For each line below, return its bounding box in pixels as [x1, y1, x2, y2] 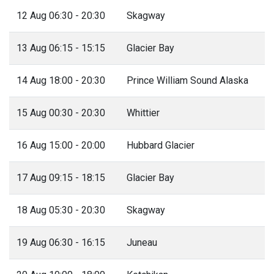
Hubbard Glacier [127, 139, 194, 151]
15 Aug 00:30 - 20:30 [17, 106, 105, 119]
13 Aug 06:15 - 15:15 [17, 42, 105, 54]
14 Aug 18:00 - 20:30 [17, 74, 105, 86]
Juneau [127, 236, 157, 248]
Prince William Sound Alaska [127, 74, 248, 86]
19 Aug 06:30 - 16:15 [17, 236, 105, 248]
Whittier [127, 106, 160, 119]
